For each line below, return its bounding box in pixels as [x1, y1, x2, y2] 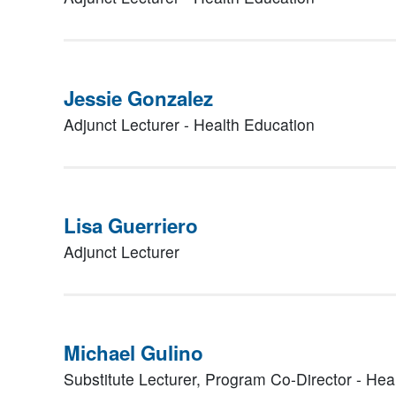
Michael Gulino [64, 339, 203, 367]
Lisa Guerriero [64, 211, 198, 240]
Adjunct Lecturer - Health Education [64, 113, 315, 135]
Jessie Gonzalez [64, 84, 213, 112]
